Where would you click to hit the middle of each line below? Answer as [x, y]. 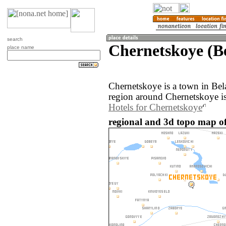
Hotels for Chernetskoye [155, 108]
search [15, 39]
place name [21, 47]
